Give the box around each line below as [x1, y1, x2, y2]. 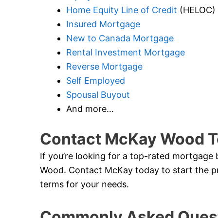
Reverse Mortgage [66, 61, 143, 72]
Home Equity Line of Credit [66, 5, 177, 16]
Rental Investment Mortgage [66, 47, 185, 58]
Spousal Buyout [66, 90, 130, 100]
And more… [66, 104, 114, 114]
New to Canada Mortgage [66, 33, 174, 44]
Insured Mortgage [66, 19, 140, 30]
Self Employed [66, 75, 125, 86]
